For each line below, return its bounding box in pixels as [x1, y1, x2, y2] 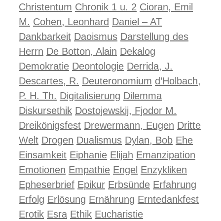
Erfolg [19, 194, 44, 205]
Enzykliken [141, 164, 187, 175]
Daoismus [74, 31, 117, 42]
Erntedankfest [138, 194, 199, 205]
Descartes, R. [19, 75, 79, 86]
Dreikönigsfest [19, 120, 81, 131]
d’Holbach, [155, 75, 201, 86]
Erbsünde [108, 179, 150, 190]
